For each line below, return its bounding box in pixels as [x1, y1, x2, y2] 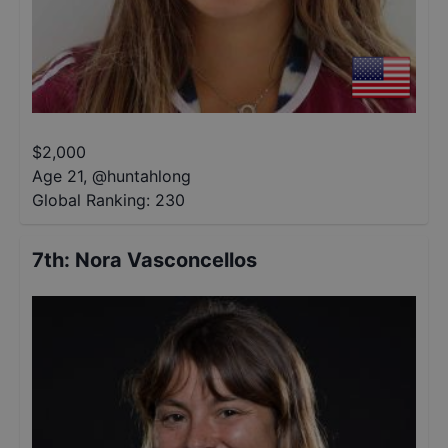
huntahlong [107, 166, 191, 186]
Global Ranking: [32, 190, 150, 210]
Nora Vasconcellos [75, 248, 257, 272]
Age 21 [32, 166, 83, 186]
